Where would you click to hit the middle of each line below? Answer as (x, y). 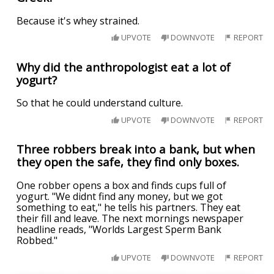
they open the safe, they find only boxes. (128, 162)
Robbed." (37, 241)
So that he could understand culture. (100, 103)
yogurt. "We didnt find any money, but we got (120, 197)
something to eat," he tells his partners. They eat (129, 208)
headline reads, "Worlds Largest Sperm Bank (119, 230)
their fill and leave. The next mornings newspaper (130, 219)
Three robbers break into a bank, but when (136, 149)
